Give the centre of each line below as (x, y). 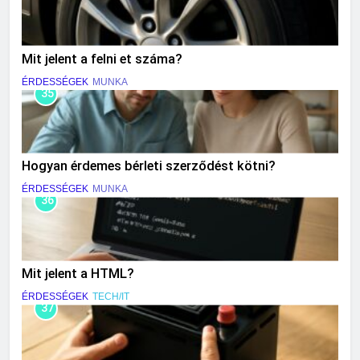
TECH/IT (111, 297)
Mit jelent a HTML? (78, 274)
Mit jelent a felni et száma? (102, 59)
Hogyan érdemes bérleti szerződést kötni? (149, 166)
